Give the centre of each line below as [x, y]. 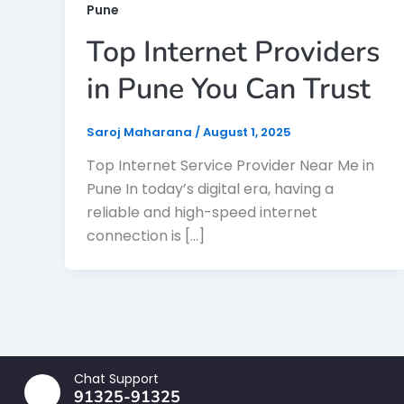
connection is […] [146, 236]
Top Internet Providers [233, 51]
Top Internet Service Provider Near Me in [230, 166]
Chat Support [116, 379]
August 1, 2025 [247, 132]
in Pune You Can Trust [229, 88]
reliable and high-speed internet [202, 213]
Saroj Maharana [141, 132]
